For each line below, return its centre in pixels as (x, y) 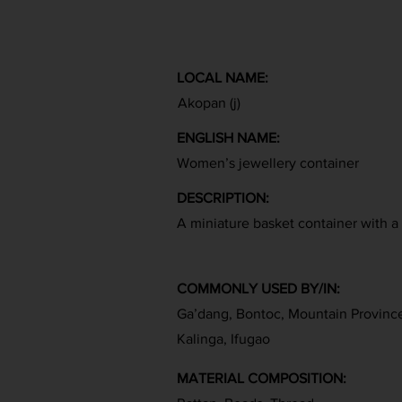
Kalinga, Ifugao (223, 339)
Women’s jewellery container (268, 163)
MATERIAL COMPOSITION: (262, 378)
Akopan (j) (209, 103)
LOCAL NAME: (223, 78)
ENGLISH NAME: (228, 138)
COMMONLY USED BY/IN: (258, 288)
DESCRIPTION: (223, 198)
